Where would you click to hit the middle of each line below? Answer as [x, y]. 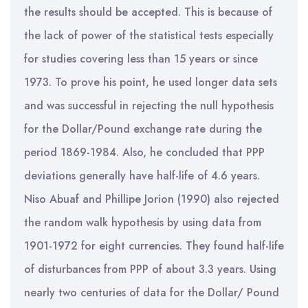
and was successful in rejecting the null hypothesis [149, 106]
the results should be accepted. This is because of [148, 12]
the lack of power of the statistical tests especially [149, 35]
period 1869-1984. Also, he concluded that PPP [144, 152]
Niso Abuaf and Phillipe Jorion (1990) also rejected [152, 199]
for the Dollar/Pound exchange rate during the [143, 129]
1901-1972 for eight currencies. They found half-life [154, 246]
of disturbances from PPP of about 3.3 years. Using [150, 269]
